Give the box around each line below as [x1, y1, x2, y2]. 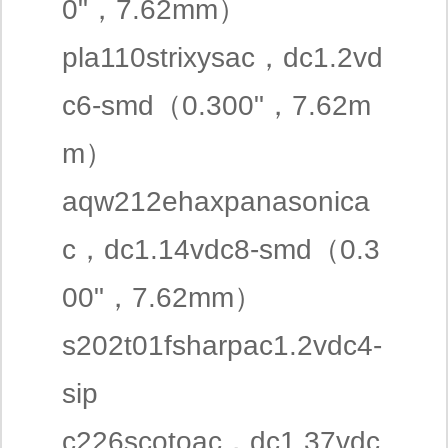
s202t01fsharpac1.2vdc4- [62, 330, 382, 361]
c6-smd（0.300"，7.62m [62, 90, 371, 121]
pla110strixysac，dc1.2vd [62, 42, 383, 73]
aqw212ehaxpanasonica [62, 186, 370, 217]
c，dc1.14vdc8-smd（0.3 [62, 234, 380, 265]
